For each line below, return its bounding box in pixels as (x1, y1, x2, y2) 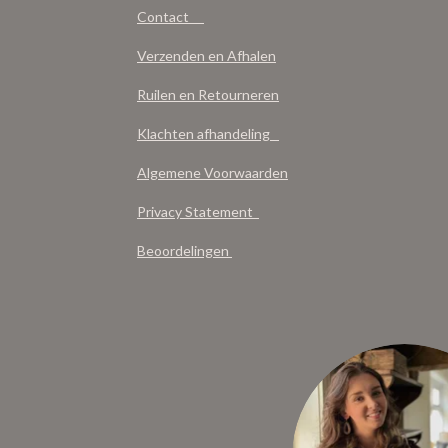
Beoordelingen (137, 242, 232, 259)
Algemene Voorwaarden (137, 164, 288, 181)
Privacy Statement (137, 203, 259, 220)
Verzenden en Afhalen (137, 47, 276, 64)
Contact (137, 8, 204, 25)
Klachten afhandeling (137, 125, 279, 142)
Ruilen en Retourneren (137, 86, 279, 103)
